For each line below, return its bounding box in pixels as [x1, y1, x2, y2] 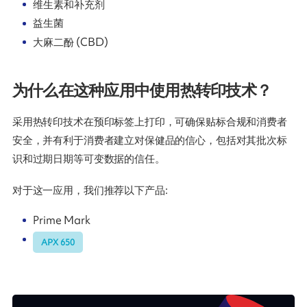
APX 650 [41, 236, 75, 249]
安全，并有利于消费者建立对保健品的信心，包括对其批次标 [12, 132, 287, 148]
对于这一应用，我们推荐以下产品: [12, 182, 168, 198]
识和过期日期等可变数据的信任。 [12, 151, 165, 167]
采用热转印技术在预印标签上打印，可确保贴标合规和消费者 [12, 114, 287, 130]
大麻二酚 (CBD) [33, 34, 109, 49]
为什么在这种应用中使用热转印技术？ [12, 79, 272, 102]
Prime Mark [33, 212, 91, 228]
